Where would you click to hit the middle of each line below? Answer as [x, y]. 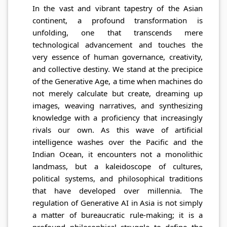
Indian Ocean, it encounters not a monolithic [118, 154]
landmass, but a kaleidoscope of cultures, [118, 166]
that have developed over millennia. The [118, 191]
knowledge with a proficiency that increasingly [118, 118]
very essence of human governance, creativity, [118, 57]
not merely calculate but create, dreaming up [118, 93]
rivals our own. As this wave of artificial [118, 130]
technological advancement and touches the [118, 45]
